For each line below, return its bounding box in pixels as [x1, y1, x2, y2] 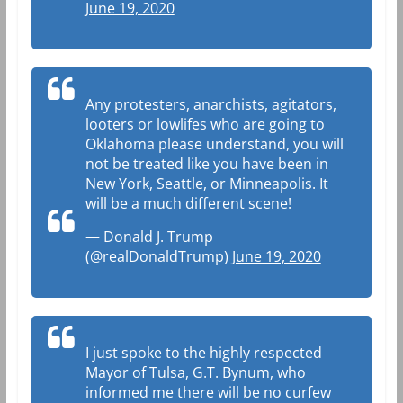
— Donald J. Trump [85, 226, 213, 246]
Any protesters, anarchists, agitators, [85, 94, 336, 114]
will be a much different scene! [85, 193, 291, 213]
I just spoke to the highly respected [85, 342, 322, 363]
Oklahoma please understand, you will [85, 133, 344, 154]
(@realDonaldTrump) [85, 246, 232, 266]
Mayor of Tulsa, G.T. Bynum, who [85, 362, 306, 382]
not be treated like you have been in [85, 153, 328, 174]
